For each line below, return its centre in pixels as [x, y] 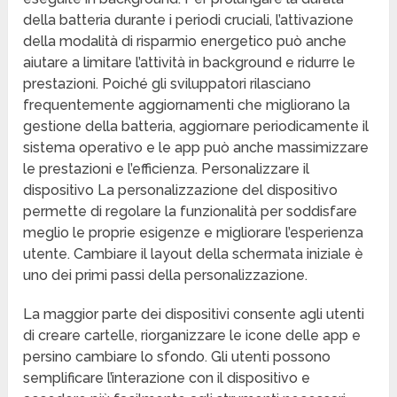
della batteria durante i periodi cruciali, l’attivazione [189, 20]
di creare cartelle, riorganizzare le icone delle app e [192, 336]
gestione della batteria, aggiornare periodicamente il [196, 127]
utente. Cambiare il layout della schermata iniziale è [194, 254]
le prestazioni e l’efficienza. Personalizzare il [167, 169]
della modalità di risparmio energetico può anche [185, 42]
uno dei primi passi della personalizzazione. [166, 276]
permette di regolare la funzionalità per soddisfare [191, 212]
